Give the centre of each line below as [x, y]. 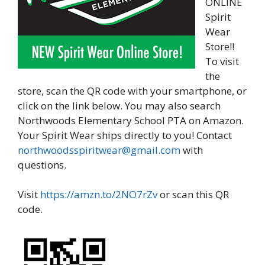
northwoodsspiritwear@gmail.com [99, 150]
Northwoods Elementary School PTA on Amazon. [131, 120]
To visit [222, 61]
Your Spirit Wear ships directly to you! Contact [125, 135]
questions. [42, 164]
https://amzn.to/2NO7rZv [99, 194]
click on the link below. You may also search [119, 105]
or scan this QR [193, 194]
